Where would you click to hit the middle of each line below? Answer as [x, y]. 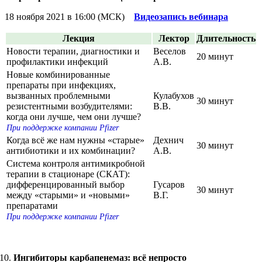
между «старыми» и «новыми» [68, 195]
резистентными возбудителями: [69, 106]
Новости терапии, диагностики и [73, 51]
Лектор [174, 38]
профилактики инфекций [57, 61]
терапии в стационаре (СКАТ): [68, 174]
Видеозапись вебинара [181, 16]
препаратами [32, 205]
